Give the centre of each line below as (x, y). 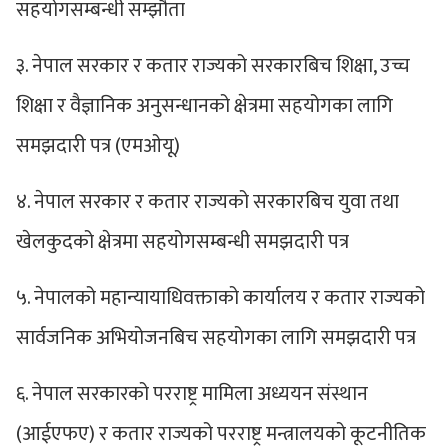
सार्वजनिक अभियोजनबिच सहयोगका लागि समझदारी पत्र (216, 337)
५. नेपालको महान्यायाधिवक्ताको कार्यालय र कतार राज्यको (220, 297)
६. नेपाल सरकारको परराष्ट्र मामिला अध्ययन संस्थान (192, 393)
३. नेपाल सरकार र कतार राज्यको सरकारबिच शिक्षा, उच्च (213, 65)
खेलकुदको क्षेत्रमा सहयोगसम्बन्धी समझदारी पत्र (182, 241)
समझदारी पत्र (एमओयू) (98, 145)
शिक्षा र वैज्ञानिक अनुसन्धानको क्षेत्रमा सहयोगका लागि (204, 105)
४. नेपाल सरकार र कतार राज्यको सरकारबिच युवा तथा (207, 201)
